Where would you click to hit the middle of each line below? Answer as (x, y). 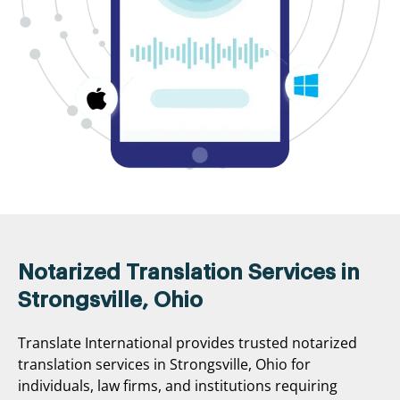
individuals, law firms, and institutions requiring (178, 385)
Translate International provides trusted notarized (187, 342)
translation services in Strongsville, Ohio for (164, 364)
